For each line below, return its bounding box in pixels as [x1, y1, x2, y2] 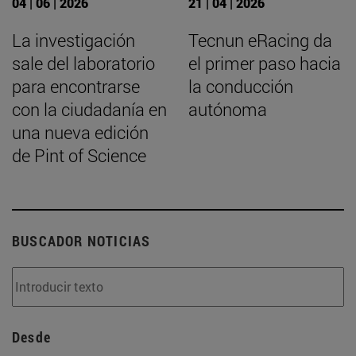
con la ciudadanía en [12, 97, 167, 121]
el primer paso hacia [188, 51, 341, 75]
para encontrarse [12, 74, 140, 98]
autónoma [188, 97, 267, 121]
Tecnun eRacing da [188, 28, 332, 52]
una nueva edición [12, 120, 149, 144]
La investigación [12, 28, 135, 52]
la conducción [188, 74, 293, 98]
